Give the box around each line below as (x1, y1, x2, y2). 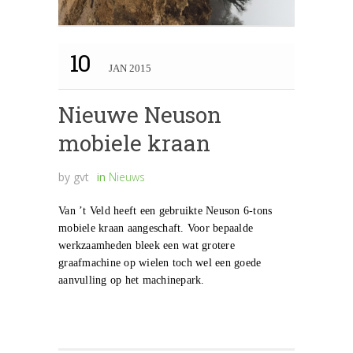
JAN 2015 (108, 62, 151, 75)
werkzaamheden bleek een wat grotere (58, 240, 235, 252)
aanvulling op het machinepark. (58, 274, 205, 287)
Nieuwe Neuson (58, 100, 221, 130)
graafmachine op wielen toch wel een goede (58, 257, 262, 269)
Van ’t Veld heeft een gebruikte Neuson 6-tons (58, 205, 273, 217)
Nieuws (109, 169, 145, 185)
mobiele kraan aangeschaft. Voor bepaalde (58, 222, 253, 235)
